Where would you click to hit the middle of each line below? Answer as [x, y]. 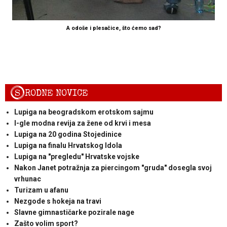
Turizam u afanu [41, 190]
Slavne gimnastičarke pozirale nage [74, 212]
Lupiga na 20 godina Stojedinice [68, 134]
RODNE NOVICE [56, 93]
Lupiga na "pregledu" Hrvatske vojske [77, 156]
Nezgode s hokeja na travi [58, 201]
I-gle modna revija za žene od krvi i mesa [82, 123]
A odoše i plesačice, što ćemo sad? [113, 28]
